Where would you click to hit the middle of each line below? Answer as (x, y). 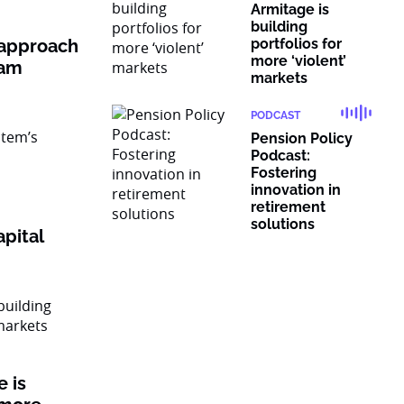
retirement (288, 207)
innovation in (296, 190)
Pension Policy (302, 138)
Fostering (284, 173)
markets (279, 78)
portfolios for (296, 44)
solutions (283, 224)
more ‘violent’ (298, 61)
